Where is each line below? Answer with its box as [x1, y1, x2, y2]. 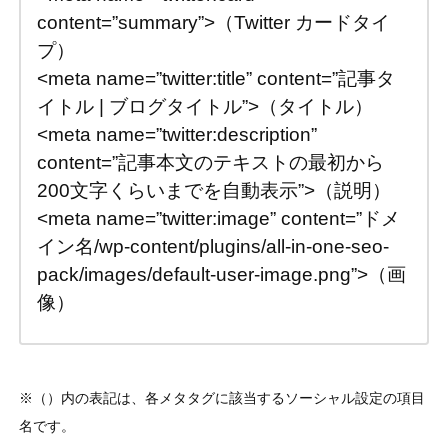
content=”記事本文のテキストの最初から [37, 152, 385, 174]
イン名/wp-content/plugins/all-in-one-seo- [37, 236, 390, 258]
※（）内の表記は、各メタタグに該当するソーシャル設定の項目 [18, 389, 425, 406]
